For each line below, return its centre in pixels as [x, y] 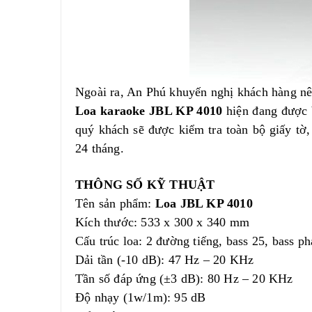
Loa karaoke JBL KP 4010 [149, 111]
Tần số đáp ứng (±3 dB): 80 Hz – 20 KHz [184, 279]
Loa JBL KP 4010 [204, 203]
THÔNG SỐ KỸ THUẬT [145, 185]
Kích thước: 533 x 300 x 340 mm [162, 222]
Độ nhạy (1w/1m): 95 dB [141, 297]
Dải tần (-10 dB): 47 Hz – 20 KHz [165, 260]
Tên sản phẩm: [115, 203]
